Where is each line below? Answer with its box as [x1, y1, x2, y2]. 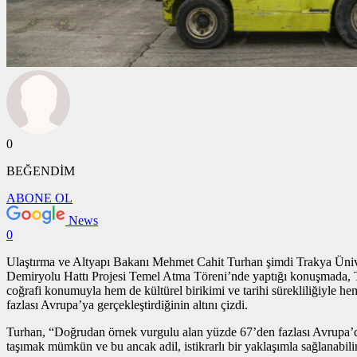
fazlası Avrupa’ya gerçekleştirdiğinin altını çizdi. [6, 297, 248, 312]
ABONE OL [6, 190, 73, 205]
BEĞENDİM [6, 163, 75, 178]
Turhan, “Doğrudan [6, 324, 108, 339]
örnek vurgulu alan [108, 324, 203, 339]
